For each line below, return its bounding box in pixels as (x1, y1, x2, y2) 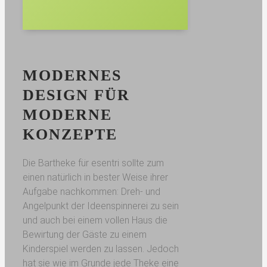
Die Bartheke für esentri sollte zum (22, 157, 164, 169)
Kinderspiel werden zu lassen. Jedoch (22, 243, 179, 254)
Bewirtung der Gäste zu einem (22, 229, 147, 240)
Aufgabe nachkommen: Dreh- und (22, 186, 160, 197)
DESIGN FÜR (22, 86, 130, 104)
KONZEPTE (22, 126, 117, 143)
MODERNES (22, 67, 122, 84)
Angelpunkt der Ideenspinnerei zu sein (22, 200, 179, 212)
